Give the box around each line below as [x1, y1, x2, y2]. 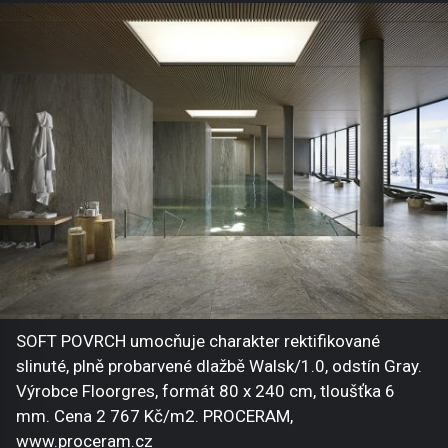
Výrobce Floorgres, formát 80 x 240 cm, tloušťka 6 [16, 380, 395, 401]
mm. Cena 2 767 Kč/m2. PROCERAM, [16, 405, 293, 426]
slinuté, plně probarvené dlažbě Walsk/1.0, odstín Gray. [16, 355, 422, 376]
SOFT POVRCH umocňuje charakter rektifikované [16, 330, 380, 351]
